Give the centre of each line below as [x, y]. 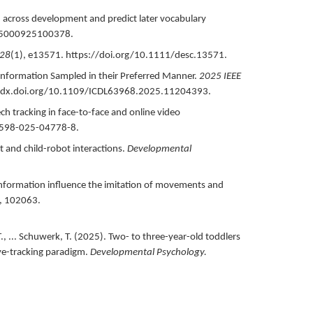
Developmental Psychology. [148, 252]
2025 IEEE [220, 76]
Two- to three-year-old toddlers [174, 237]
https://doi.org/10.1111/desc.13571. [146, 55]
